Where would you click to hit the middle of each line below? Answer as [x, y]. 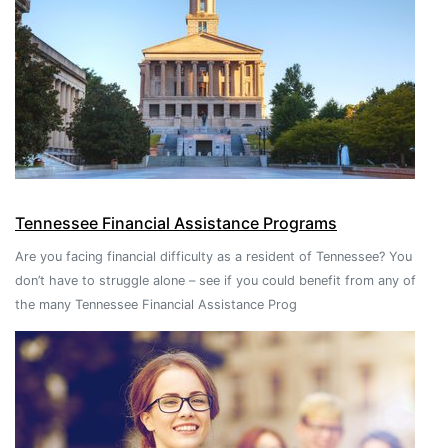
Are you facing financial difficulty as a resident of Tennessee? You [213, 257]
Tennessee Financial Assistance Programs [176, 223]
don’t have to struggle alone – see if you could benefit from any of [215, 281]
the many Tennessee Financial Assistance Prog [156, 305]
